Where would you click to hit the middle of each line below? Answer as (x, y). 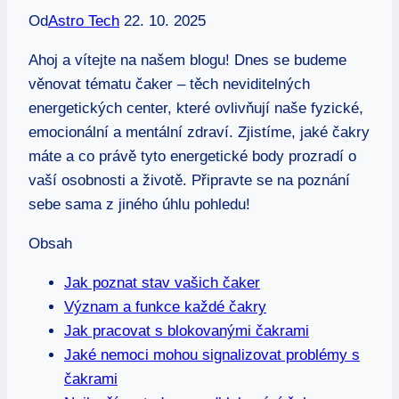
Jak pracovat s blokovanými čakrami (187, 331)
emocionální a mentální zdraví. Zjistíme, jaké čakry (199, 133)
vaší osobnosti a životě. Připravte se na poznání (189, 181)
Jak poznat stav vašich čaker (162, 283)
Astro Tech (84, 21)
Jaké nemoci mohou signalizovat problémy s (212, 355)
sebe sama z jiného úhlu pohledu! (139, 205)
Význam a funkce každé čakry (165, 307)
